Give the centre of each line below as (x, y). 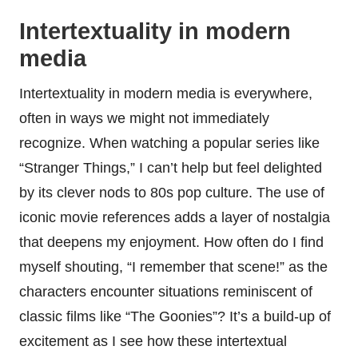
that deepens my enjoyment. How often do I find (171, 242)
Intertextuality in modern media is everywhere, (166, 93)
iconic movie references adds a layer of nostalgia (175, 217)
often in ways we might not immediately (144, 118)
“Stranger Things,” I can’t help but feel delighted (171, 167)
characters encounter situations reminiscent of (166, 291)
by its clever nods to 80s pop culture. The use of (172, 192)
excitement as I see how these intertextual (153, 341)
